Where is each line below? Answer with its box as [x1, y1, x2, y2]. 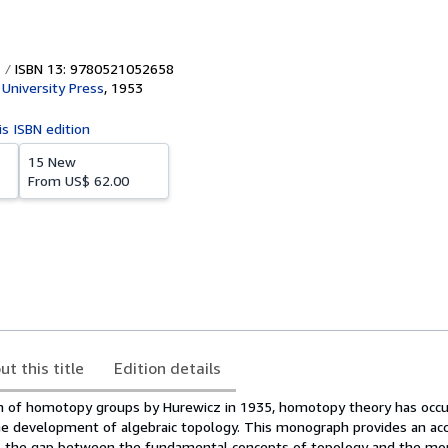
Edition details [114, 358, 221, 378]
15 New [28, 153, 76, 170]
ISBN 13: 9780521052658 [10, 60, 174, 77]
